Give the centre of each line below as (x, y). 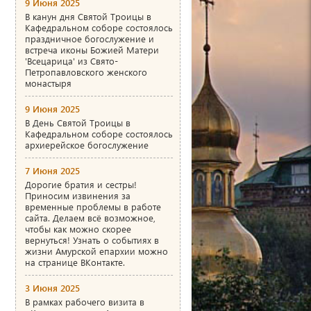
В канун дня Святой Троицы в (88, 16)
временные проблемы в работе (93, 206)
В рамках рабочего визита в (85, 301)
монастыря (48, 83)
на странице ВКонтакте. (75, 262)
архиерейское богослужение (87, 144)
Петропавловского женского (86, 72)
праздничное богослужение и (90, 38)
